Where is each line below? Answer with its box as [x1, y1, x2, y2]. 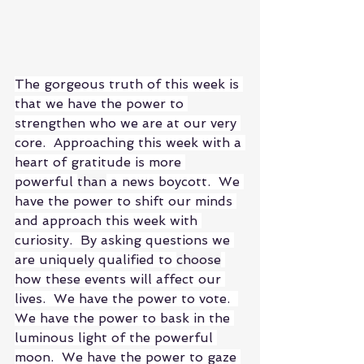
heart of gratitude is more [15, 154, 185, 171]
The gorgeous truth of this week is [15, 76, 243, 93]
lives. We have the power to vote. [15, 291, 238, 307]
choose [176, 252, 221, 268]
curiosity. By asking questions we [15, 232, 234, 249]
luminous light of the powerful [15, 330, 217, 346]
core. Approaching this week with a [15, 135, 245, 151]
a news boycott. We [106, 174, 244, 190]
